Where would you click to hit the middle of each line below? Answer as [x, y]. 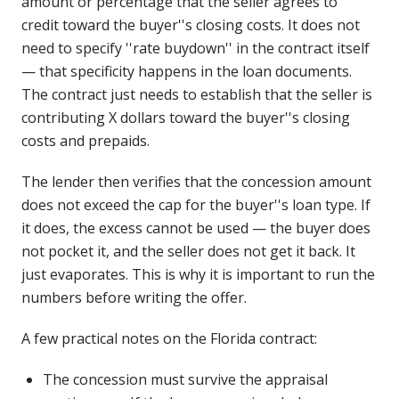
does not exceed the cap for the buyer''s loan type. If [196, 205]
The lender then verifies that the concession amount [196, 182]
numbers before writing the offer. [134, 297]
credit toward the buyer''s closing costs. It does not [191, 25]
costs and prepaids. [85, 141]
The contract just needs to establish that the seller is [197, 94]
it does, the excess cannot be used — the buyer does [196, 228]
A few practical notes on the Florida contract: [169, 338]
